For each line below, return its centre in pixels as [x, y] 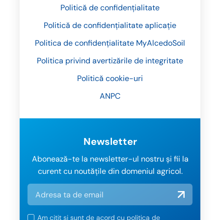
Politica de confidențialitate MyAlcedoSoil [110, 43]
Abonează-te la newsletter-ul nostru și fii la [110, 159]
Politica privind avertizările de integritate [110, 60]
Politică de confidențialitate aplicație [110, 25]
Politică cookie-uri [110, 78]
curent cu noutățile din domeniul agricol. [110, 171]
